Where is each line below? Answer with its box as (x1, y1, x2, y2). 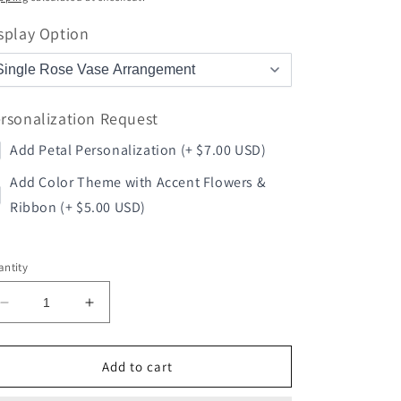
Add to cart (102, 357, 173, 375)
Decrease (3, 301, 72, 319)
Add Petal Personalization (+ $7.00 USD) (10, 141, 267, 159)
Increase (88, 301, 149, 319)
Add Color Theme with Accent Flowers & (10, 173, 267, 192)
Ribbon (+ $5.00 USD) (10, 198, 146, 217)
